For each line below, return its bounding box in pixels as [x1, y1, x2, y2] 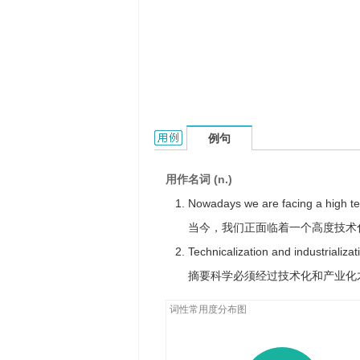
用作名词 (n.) [166, 173, 232, 186]
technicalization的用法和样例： [154, 131, 321, 144]
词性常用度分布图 [170, 304, 247, 315]
